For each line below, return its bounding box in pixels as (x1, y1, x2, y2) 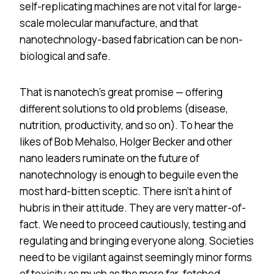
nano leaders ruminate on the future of (20, 150, 199, 165)
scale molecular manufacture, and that (20, 15, 198, 30)
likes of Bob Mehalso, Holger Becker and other (20, 134, 232, 149)
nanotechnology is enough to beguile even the (20, 167, 239, 182)
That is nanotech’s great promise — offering (20, 84, 223, 99)
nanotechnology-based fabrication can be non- (20, 32, 243, 46)
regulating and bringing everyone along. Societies (20, 233, 254, 248)
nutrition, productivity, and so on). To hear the (20, 117, 234, 132)
